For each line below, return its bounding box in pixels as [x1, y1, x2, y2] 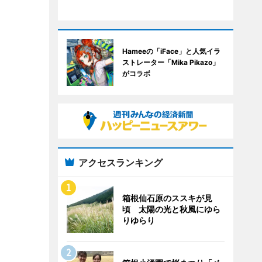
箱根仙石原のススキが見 [122, 193, 212, 203]
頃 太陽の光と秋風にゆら [122, 204, 220, 214]
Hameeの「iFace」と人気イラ [122, 47, 220, 56]
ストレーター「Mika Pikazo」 [122, 58, 219, 67]
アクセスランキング [78, 157, 163, 168]
